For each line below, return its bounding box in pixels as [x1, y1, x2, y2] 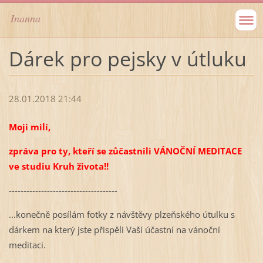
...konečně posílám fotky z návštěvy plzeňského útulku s [8, 208, 235, 221]
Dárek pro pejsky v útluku [8, 45, 247, 72]
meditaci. [8, 239, 46, 251]
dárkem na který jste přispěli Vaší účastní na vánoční [8, 224, 220, 236]
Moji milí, [8, 121, 50, 133]
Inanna [11, 11, 41, 25]
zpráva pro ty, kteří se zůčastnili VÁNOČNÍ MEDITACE [8, 145, 242, 157]
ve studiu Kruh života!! [8, 160, 109, 173]
